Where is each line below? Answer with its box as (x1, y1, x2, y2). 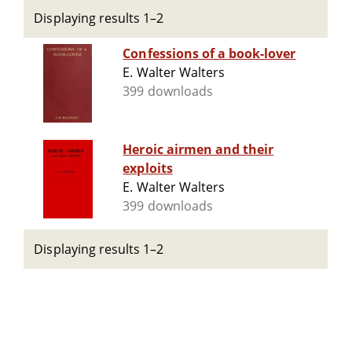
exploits (123, 159, 173, 178)
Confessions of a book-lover (123, 45, 296, 63)
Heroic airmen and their (123, 141, 274, 159)
